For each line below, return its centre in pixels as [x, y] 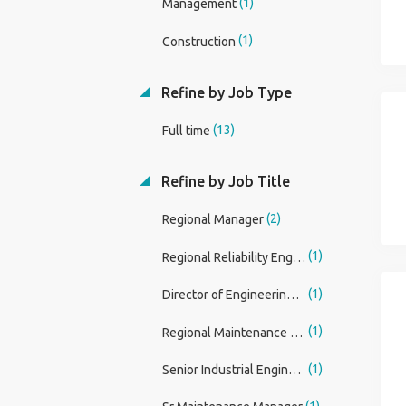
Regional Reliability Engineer [299, 257]
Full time [186, 131]
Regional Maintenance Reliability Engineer [296, 332]
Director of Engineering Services [292, 295]
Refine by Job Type [224, 92]
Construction [198, 41]
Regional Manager [213, 220]
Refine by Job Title [223, 182]
